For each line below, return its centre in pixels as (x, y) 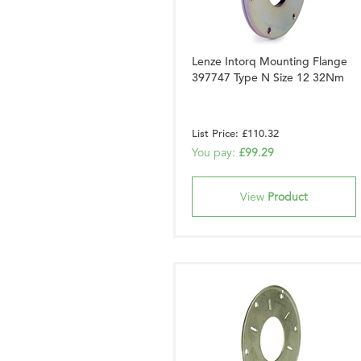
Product (288, 197)
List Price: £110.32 (235, 133)
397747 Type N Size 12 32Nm (268, 77)
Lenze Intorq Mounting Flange (270, 61)
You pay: (215, 152)
